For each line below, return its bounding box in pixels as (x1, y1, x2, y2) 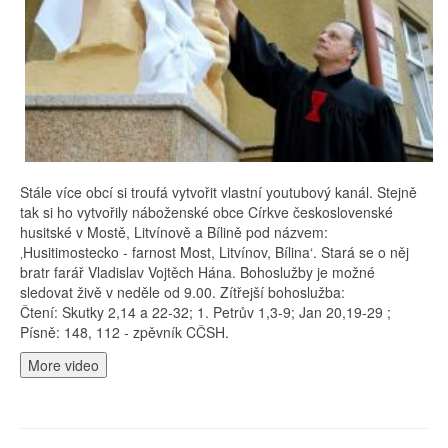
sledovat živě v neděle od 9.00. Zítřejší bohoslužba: (20, 281, 345, 302)
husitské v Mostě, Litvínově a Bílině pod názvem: (20, 221, 328, 242)
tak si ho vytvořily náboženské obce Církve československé (20, 201, 393, 222)
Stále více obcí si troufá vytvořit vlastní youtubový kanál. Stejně (20, 181, 417, 202)
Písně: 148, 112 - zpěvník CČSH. (20, 321, 237, 342)
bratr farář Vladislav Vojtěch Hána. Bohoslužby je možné (20, 261, 375, 282)
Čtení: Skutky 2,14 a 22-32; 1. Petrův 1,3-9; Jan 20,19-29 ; (20, 301, 391, 322)
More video (28, 354, 99, 375)
